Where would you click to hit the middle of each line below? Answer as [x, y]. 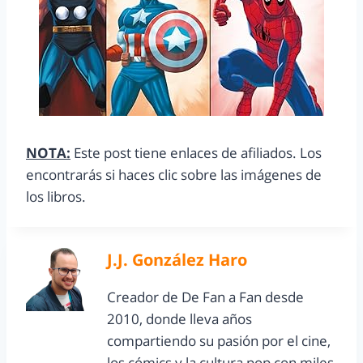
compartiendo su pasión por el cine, [219, 341]
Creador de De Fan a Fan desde [205, 297]
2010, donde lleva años [179, 319]
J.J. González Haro [177, 260]
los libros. [56, 197]
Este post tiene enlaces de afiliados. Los [196, 153]
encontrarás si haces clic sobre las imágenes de [174, 175]
